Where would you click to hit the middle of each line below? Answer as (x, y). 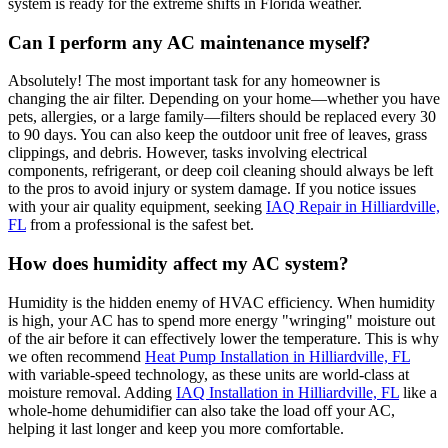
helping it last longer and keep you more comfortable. (176, 428)
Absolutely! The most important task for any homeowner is (194, 81)
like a (418, 392)
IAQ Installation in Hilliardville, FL (287, 392)
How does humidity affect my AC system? (178, 264)
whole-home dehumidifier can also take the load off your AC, (201, 410)
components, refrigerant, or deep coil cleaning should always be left (220, 171)
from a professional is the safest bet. (140, 225)
